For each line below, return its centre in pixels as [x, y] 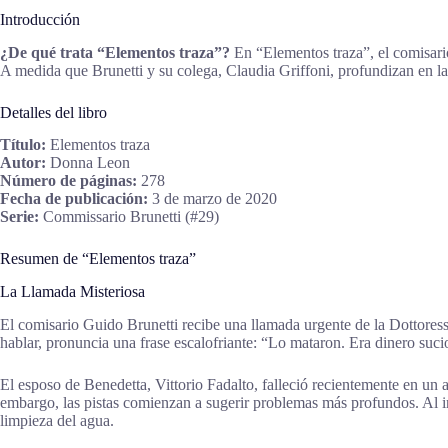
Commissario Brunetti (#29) [129, 217]
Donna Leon [88, 163]
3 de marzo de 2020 [212, 199]
